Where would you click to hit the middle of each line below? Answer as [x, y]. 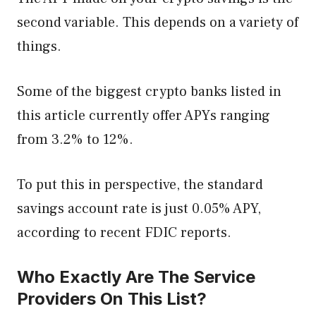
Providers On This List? [114, 299]
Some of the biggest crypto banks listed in [149, 92]
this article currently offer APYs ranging [144, 116]
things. [39, 47]
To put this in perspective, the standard [140, 185]
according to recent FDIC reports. [126, 233]
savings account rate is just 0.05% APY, [139, 209]
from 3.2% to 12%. [75, 140]
